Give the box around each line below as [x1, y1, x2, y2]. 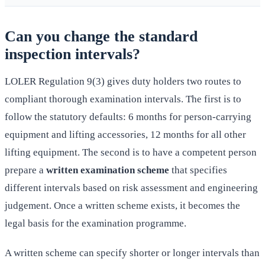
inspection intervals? [5, 45, 140, 63]
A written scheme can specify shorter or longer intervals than [5, 247, 260, 259]
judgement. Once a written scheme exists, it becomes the [5, 200, 240, 212]
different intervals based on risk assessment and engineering [5, 182, 258, 194]
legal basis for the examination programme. [5, 218, 186, 230]
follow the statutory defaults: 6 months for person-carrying [5, 111, 251, 123]
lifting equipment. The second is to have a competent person [5, 147, 257, 159]
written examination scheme [46, 164, 169, 176]
